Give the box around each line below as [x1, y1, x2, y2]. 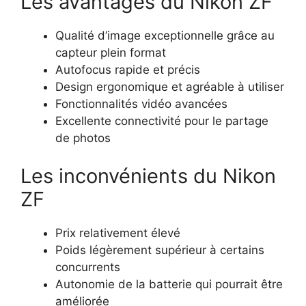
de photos [55, 131, 111, 145]
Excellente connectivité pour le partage [55, 114, 268, 128]
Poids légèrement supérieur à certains [55, 242, 264, 257]
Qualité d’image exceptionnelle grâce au [55, 29, 275, 43]
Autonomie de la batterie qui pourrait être [55, 277, 283, 291]
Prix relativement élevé [55, 225, 180, 240]
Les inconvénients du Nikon [20, 163, 276, 188]
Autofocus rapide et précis [55, 63, 200, 77]
